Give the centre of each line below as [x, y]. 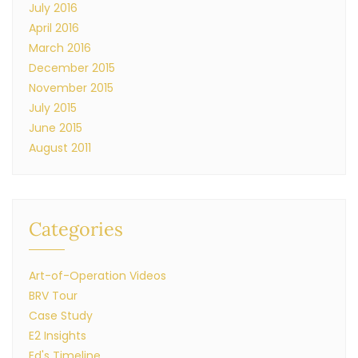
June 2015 [56, 128]
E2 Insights [58, 336]
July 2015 [53, 108]
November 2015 [71, 88]
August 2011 [60, 148]
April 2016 [54, 28]
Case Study [61, 316]
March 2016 [60, 48]
